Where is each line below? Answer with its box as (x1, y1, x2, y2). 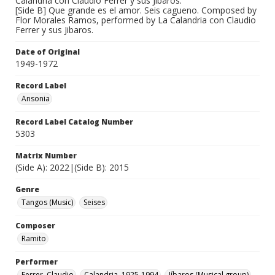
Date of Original (15, 47, 80, 58)
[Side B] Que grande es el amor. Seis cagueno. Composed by (15, 4, 257, 17)
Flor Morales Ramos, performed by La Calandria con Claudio (15, 14, 256, 26)
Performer (15, 257, 58, 268)
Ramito (21, 233, 46, 244)
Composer (15, 220, 55, 231)
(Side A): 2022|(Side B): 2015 (15, 161, 129, 174)
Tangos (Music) (21, 197, 73, 208)
